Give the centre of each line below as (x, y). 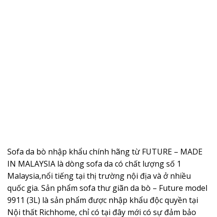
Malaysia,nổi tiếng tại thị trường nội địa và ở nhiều (99, 176)
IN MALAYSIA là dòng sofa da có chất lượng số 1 (94, 163)
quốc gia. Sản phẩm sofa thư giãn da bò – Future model (107, 188)
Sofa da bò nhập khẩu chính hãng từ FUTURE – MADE (105, 151)
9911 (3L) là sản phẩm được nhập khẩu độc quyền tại (103, 200)
